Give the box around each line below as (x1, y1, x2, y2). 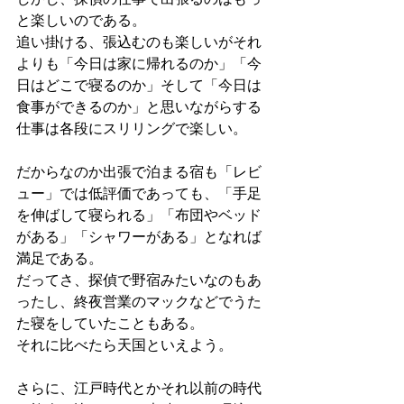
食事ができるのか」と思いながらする (16, 97, 262, 115)
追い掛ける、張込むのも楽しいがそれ (16, 32, 262, 50)
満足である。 (16, 249, 103, 267)
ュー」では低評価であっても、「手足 (16, 184, 262, 202)
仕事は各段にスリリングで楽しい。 (16, 119, 247, 137)
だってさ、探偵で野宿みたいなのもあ (16, 271, 262, 289)
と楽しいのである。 (16, 11, 146, 29)
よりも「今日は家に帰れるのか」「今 (16, 54, 262, 72)
